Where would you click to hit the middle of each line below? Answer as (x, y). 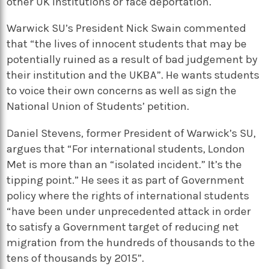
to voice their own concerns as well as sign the (122, 91)
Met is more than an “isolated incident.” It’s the (125, 164)
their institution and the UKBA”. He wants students (133, 75)
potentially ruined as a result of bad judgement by (132, 60)
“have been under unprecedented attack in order (129, 211)
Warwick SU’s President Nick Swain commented (127, 29)
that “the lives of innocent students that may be (127, 44)
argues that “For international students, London (126, 149)
